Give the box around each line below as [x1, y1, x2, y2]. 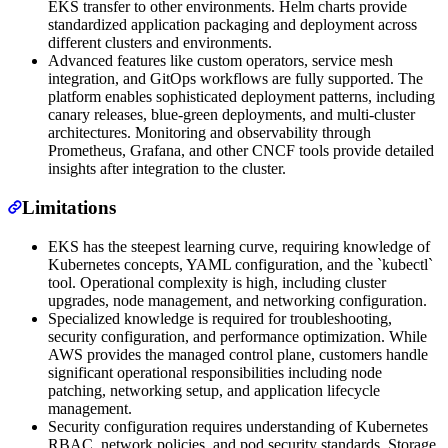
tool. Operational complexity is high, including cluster [48, 273, 386, 291]
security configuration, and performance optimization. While [48, 327, 427, 345]
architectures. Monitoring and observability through [48, 124, 371, 142]
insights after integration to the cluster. [48, 160, 286, 178]
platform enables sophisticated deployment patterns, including [48, 88, 435, 106]
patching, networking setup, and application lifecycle [48, 381, 380, 399]
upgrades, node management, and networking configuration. [48, 291, 427, 309]
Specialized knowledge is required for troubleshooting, [48, 309, 392, 327]
